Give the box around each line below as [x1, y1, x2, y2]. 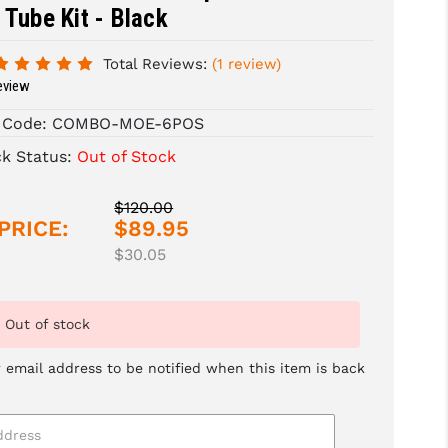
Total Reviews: [103, 55, 208, 74]
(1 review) [212, 55, 282, 74]
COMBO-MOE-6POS [52, 114, 205, 134]
